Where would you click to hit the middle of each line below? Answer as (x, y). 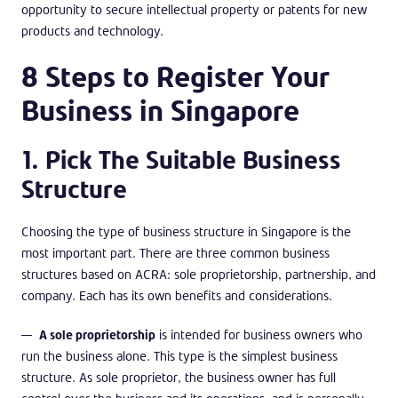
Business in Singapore (160, 109)
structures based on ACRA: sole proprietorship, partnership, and (199, 274)
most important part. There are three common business (175, 252)
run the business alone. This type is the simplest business (179, 355)
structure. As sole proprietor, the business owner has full (179, 377)
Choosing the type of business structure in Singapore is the (186, 231)
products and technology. (92, 30)
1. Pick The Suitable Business (181, 159)
